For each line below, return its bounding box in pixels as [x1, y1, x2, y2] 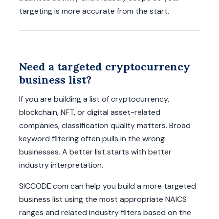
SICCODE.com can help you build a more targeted [19, 181, 196, 192]
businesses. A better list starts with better [19, 147, 172, 157]
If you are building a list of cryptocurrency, [19, 94, 169, 105]
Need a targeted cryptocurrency [19, 60, 190, 74]
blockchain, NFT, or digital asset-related [19, 107, 160, 118]
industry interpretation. [19, 160, 103, 171]
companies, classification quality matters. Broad [19, 120, 191, 131]
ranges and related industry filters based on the [19, 207, 191, 218]
